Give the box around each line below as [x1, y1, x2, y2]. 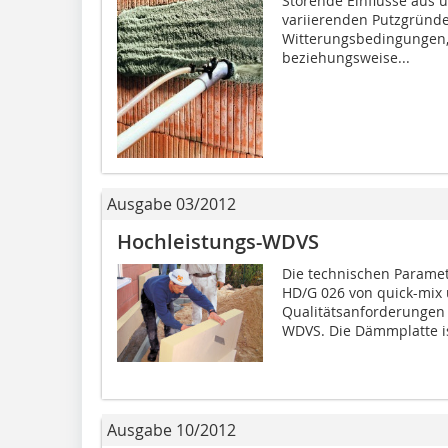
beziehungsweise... [281, 48, 410, 68]
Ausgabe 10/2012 [107, 419, 236, 442]
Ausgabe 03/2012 [107, 193, 236, 216]
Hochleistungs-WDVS [117, 228, 319, 256]
